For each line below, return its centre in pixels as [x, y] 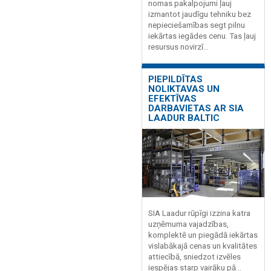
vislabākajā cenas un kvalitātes [203, 246]
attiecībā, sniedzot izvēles [194, 256]
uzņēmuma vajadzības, [188, 224]
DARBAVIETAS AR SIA [196, 108]
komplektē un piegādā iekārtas [203, 235]
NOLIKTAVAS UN [184, 89]
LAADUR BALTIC [184, 118]
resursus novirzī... [178, 47]
